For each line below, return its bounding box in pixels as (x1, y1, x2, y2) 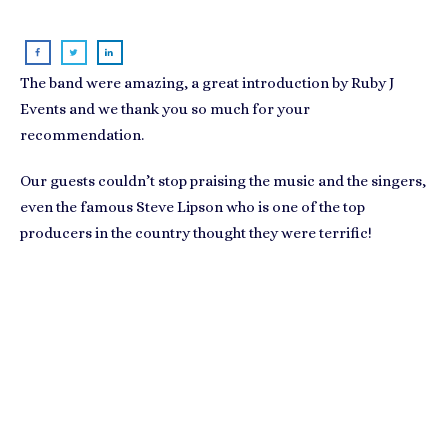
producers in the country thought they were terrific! (20, 224, 372, 242)
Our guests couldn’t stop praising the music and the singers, (20, 172, 426, 190)
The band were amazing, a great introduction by (20, 74, 348, 92)
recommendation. (20, 126, 144, 144)
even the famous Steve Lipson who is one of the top (20, 198, 365, 216)
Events (20, 100, 66, 118)
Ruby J (351, 74, 394, 92)
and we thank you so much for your (69, 100, 310, 118)
